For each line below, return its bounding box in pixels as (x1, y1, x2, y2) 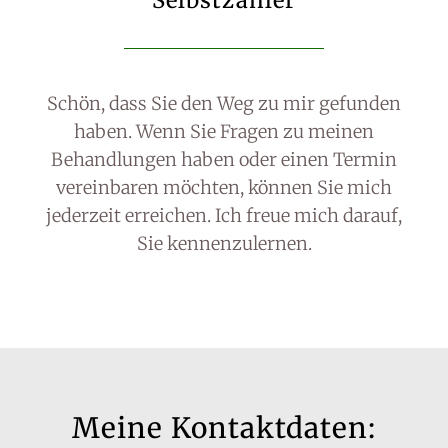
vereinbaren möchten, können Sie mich (56, 176, 392, 199)
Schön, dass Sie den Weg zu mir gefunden (47, 92, 401, 115)
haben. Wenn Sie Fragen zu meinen (74, 120, 374, 143)
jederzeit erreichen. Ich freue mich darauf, (46, 204, 402, 227)
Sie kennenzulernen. (136, 232, 312, 255)
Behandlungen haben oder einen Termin (51, 148, 397, 171)
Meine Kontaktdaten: (72, 410, 376, 446)
